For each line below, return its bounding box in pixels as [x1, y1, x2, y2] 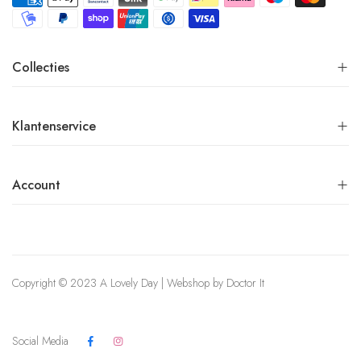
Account [12, 175, 60, 194]
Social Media [12, 332, 68, 349]
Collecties [12, 57, 69, 77]
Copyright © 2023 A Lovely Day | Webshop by [12, 274, 226, 291]
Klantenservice [12, 116, 96, 135]
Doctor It [226, 274, 264, 291]
